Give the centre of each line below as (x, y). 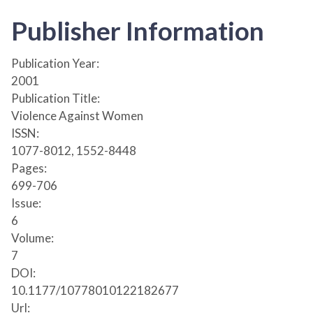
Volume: (32, 238)
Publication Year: (55, 63)
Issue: (26, 203)
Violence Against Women (77, 115)
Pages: (29, 168)
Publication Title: (56, 98)
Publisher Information (138, 30)
